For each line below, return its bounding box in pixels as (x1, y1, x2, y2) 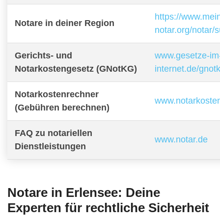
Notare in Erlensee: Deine (7, 185, 160, 200)
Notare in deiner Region (15, 18, 114, 28)
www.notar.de (155, 134, 208, 144)
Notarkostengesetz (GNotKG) (15, 63, 137, 74)
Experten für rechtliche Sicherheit (7, 200, 209, 215)
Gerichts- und (15, 50, 72, 60)
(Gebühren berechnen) (15, 102, 110, 112)
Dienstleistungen (15, 141, 86, 151)
